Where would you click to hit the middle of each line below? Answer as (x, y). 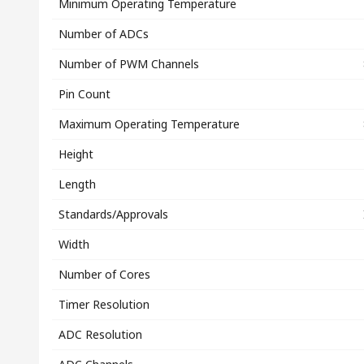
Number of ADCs (104, 34)
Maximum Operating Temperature (149, 124)
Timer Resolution (104, 304)
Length (77, 184)
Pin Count (84, 94)
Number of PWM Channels (129, 64)
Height (76, 154)
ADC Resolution (100, 334)
